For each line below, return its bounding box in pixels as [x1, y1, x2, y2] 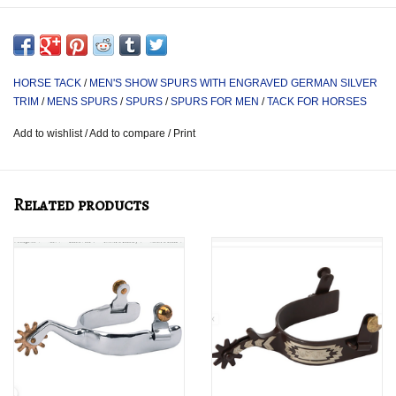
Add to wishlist [13, 127, 85, 141]
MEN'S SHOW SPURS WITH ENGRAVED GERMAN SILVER [89, 77, 377, 90]
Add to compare [89, 127, 168, 141]
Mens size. [13, 6, 73, 21]
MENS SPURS [47, 95, 118, 109]
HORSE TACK [13, 77, 81, 90]
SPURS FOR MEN [171, 95, 259, 109]
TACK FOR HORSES [267, 95, 367, 109]
